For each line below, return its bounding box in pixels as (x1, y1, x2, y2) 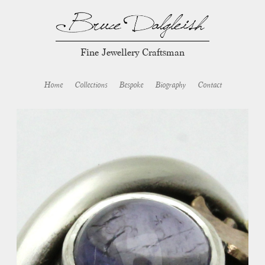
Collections (74, 79, 107, 90)
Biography (154, 79, 186, 90)
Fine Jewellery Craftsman (80, 46, 185, 58)
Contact (197, 79, 222, 90)
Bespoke (118, 79, 143, 90)
